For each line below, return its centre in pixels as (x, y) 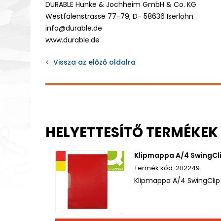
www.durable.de (73, 40)
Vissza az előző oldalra (94, 62)
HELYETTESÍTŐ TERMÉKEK (132, 132)
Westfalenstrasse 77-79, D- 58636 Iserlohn (119, 16)
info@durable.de (74, 28)
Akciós (36, 156)
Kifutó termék (24, 166)
